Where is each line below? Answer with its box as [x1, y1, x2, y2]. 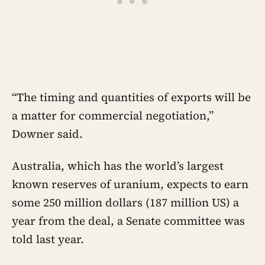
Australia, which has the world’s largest [12, 157, 224, 173]
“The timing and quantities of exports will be [12, 89, 251, 105]
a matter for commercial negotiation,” [12, 108, 214, 124]
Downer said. [12, 126, 83, 142]
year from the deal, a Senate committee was [12, 212, 245, 228]
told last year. [12, 231, 84, 247]
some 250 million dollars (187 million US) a [12, 194, 239, 210]
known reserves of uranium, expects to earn [12, 176, 248, 192]
